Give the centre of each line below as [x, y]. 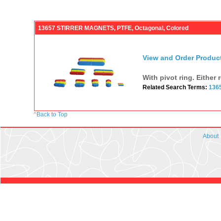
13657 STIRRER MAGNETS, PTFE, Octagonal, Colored [113, 28]
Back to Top [52, 114]
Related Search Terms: [175, 87]
